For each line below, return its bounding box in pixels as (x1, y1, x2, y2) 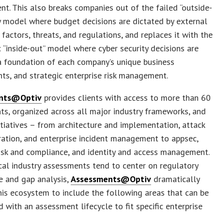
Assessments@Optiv (71, 173, 152, 185)
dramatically (151, 173, 200, 185)
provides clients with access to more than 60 (42, 92, 211, 103)
